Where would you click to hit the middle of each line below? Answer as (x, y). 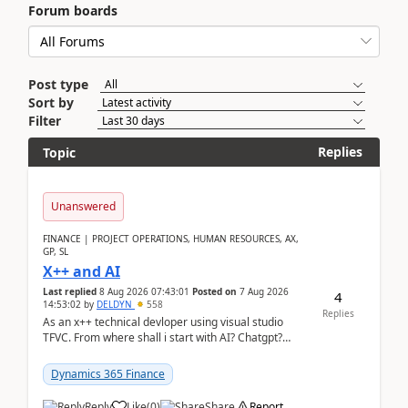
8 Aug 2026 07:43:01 (144, 291)
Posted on (214, 291)
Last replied (70, 291)
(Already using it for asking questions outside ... (162, 353)
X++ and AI (82, 271)
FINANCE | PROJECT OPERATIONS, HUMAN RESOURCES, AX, (171, 239)
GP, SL (56, 251)
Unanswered (83, 206)
